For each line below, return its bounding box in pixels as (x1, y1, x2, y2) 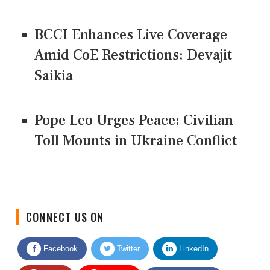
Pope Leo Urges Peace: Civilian (34, 111, 233, 130)
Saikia (34, 66, 73, 86)
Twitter (115, 234, 140, 244)
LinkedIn (177, 234, 209, 244)
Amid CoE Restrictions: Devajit (34, 46, 232, 65)
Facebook (41, 234, 78, 244)
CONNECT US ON (26, 199, 104, 216)
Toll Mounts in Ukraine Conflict (34, 131, 237, 151)
